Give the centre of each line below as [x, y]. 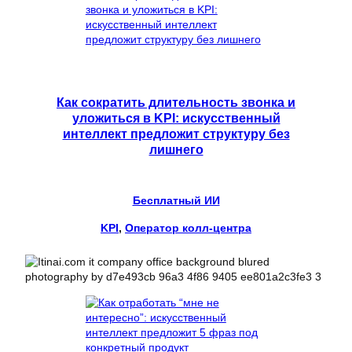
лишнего [176, 150]
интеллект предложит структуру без [176, 134]
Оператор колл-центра [188, 228]
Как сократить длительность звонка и [176, 103]
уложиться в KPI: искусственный [176, 118]
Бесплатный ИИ [176, 201]
